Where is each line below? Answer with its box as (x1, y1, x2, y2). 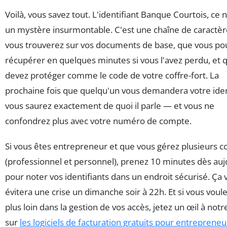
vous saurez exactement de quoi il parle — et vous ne (5, 99, 214, 111)
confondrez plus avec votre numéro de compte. (5, 115, 192, 127)
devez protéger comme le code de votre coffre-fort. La (5, 69, 219, 81)
